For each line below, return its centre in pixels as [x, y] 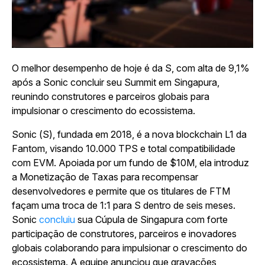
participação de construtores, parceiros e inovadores [124, 234]
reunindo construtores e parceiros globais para [111, 97]
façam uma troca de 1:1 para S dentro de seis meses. [124, 206]
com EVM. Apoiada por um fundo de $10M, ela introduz [130, 163]
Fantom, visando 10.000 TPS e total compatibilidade [124, 149]
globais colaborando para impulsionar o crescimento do [130, 248]
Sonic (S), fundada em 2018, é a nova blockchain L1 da [129, 135]
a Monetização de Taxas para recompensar [105, 177]
